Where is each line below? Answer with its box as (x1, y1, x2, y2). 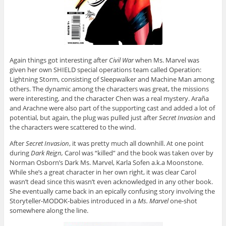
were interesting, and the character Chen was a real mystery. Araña (9, 93, 209, 103)
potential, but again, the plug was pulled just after (9, 112, 159, 122)
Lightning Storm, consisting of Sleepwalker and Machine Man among (9, 74, 214, 84)
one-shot (168, 196, 197, 205)
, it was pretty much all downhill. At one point (69, 138, 204, 148)
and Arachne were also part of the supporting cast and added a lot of (9, 103, 215, 112)
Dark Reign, (30, 148, 63, 157)
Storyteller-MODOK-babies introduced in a (9, 196, 138, 205)
